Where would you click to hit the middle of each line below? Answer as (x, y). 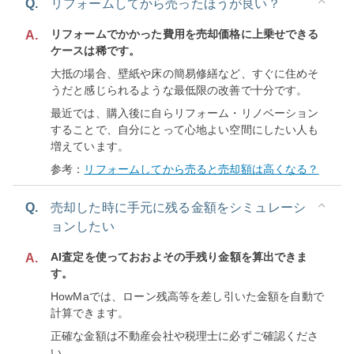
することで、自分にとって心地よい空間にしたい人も (185, 130)
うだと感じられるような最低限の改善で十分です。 (179, 90)
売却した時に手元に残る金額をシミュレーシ (178, 207)
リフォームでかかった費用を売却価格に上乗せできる (185, 34)
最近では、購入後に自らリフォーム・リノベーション (185, 113)
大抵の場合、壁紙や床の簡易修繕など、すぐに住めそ (185, 73)
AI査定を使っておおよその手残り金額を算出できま (179, 257)
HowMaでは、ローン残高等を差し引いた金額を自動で (187, 296)
